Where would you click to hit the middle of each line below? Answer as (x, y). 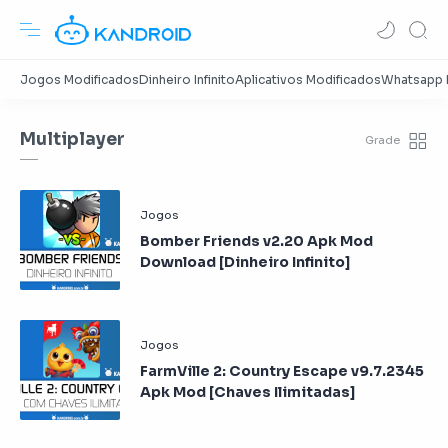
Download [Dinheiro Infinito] (245, 261)
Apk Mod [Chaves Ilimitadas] (247, 391)
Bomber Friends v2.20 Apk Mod (256, 240)
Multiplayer (72, 139)
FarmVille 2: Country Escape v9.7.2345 (282, 370)
